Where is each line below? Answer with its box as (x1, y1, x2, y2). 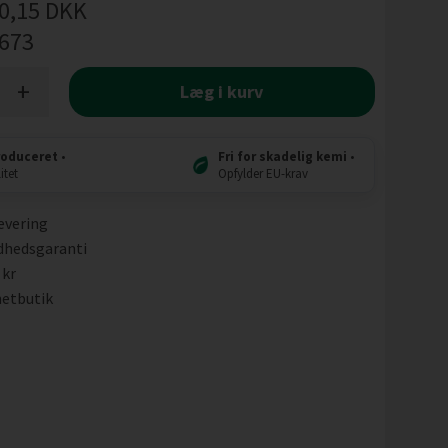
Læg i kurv (180, 80, 264, 103)
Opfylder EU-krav (218, 165, 309, 182)
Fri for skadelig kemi (218, 148, 348, 165)
